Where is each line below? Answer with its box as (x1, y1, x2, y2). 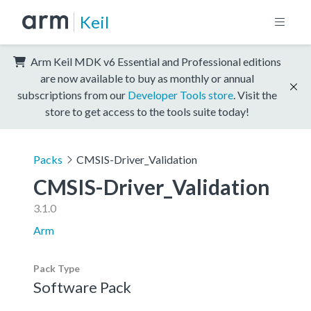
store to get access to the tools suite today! (45, 104, 249, 118)
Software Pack (33, 277, 131, 296)
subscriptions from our (17, 87, 128, 101)
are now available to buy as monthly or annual (40, 71, 254, 85)
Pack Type (33, 262, 80, 274)
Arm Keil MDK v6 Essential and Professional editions (28, 54, 281, 68)
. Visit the (233, 87, 277, 101)
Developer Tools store (128, 87, 233, 101)
